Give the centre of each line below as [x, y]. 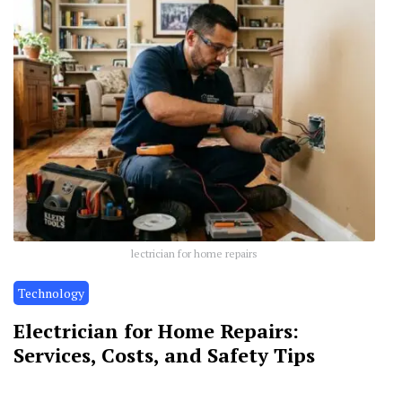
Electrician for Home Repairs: [156, 331]
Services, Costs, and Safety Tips [164, 355]
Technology [51, 293]
